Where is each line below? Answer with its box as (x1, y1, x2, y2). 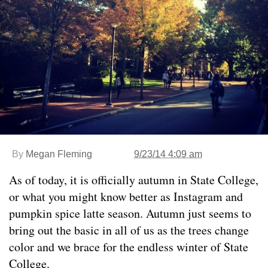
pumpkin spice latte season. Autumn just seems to (9, 205, 251, 221)
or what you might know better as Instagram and (9, 188, 243, 205)
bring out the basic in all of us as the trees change (9, 222, 249, 238)
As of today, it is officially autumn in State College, (9, 172, 258, 188)
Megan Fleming (26, 149, 92, 159)
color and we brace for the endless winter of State (9, 239, 248, 255)
